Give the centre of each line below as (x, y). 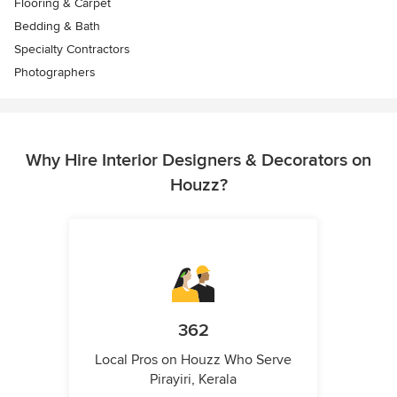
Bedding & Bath (57, 26)
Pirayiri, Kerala (193, 379)
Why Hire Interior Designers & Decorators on (198, 160)
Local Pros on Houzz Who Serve (193, 360)
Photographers (55, 72)
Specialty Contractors (72, 49)
